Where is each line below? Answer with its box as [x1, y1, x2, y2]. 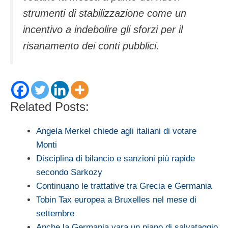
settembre [36, 208, 74, 218]
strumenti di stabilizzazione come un [23, 7, 186, 19]
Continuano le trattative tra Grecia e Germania [36, 181, 212, 191]
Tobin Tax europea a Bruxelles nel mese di [36, 194, 196, 205]
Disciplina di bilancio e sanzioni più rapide [36, 153, 195, 163]
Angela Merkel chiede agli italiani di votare [36, 126, 196, 136]
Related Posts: [10, 99, 89, 113]
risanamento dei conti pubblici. [23, 40, 159, 51]
